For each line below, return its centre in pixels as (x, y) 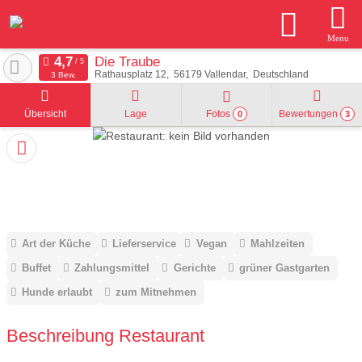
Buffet (37, 268)
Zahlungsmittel (112, 268)
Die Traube (127, 61)
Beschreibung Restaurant (105, 335)
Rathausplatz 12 (130, 74)
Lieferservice (145, 244)
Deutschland (280, 74)
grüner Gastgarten (284, 268)
